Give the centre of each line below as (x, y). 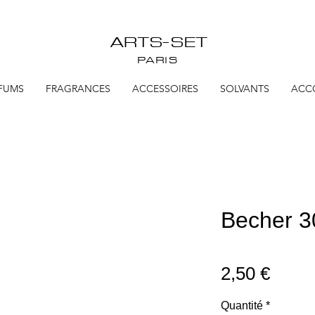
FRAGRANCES (78, 89)
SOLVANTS (245, 89)
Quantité (242, 306)
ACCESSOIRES (165, 89)
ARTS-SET (157, 41)
